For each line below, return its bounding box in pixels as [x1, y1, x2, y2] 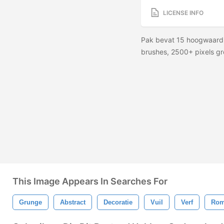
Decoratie [103, 198, 132, 206]
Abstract [60, 198, 85, 206]
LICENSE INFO [163, 8, 203, 16]
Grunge [19, 198, 42, 206]
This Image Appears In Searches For [12, 176, 167, 186]
